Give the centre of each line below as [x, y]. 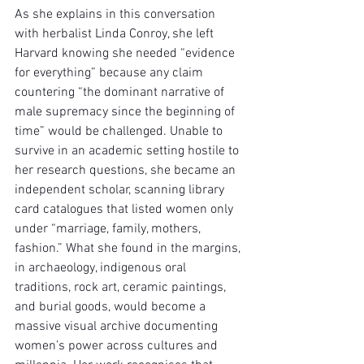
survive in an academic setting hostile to [128, 151]
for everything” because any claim [110, 73]
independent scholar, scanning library [121, 190]
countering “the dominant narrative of [121, 93]
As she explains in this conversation [117, 15]
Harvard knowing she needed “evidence [126, 54]
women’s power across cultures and [118, 346]
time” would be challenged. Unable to [120, 132]
